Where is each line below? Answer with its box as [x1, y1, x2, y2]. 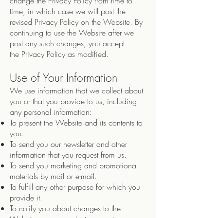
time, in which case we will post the [10, 6, 126, 17]
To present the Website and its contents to [10, 117, 143, 128]
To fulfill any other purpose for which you [10, 182, 140, 192]
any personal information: [10, 107, 92, 117]
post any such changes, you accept [10, 38, 125, 49]
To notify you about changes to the [10, 203, 121, 214]
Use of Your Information [10, 70, 117, 85]
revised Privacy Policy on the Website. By [10, 17, 143, 27]
